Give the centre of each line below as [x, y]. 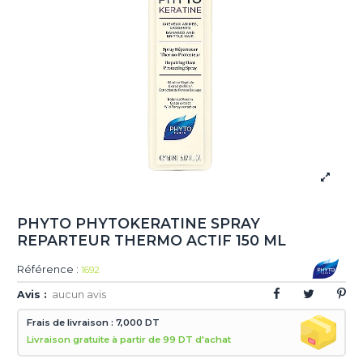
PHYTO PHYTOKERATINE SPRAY [139, 223]
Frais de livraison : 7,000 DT [94, 323]
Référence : [48, 270]
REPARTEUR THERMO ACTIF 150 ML [152, 240]
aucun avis [79, 294]
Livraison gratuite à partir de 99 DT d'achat [129, 340]
